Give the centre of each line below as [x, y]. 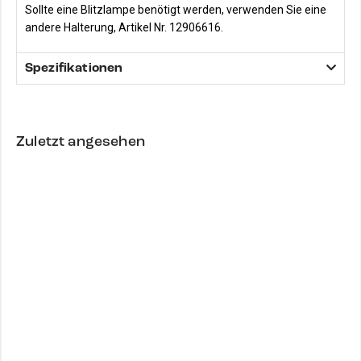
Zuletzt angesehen [81, 141]
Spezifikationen [74, 68]
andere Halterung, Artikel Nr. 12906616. [124, 27]
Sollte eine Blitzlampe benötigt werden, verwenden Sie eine [176, 10]
